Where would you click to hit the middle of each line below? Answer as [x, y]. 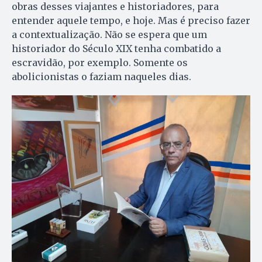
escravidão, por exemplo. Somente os [100, 62]
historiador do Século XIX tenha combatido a [116, 48]
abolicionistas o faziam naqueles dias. [101, 76]
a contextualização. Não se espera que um [109, 34]
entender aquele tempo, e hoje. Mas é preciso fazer [131, 20]
